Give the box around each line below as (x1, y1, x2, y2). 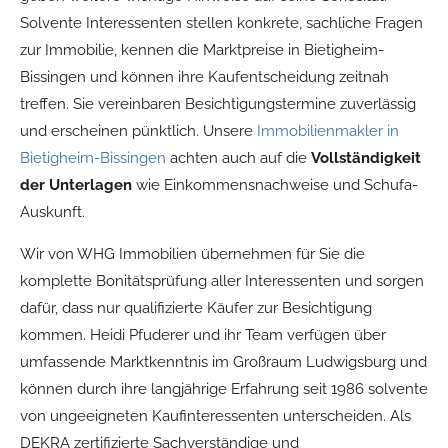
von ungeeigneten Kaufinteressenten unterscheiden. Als (20, 407, 411, 426)
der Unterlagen (20, 176, 132, 195)
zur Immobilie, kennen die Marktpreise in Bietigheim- (20, 41, 384, 60)
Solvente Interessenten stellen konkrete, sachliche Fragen (20, 14, 423, 33)
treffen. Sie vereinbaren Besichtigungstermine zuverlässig (20, 95, 416, 114)
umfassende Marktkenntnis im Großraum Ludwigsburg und (20, 353, 427, 372)
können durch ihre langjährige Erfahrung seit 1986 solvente (20, 380, 428, 399)
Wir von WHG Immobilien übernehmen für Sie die (20, 245, 365, 264)
